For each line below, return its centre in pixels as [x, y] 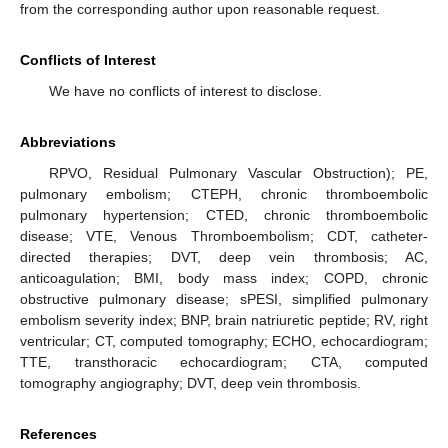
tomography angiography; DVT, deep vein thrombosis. [190, 383]
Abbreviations [68, 142]
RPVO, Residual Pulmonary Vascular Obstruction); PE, [238, 173]
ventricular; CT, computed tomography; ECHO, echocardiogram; [224, 341]
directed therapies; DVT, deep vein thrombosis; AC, [224, 257]
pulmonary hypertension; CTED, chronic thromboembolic [224, 215]
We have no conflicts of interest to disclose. [185, 91]
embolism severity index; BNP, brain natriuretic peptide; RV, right [224, 320]
